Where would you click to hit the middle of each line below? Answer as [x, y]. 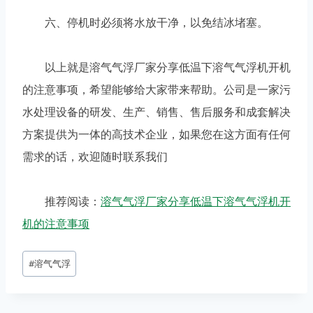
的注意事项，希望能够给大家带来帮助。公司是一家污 [156, 90]
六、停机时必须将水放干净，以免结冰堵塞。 [145, 23]
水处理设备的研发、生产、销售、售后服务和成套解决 [156, 112]
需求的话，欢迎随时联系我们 [95, 157]
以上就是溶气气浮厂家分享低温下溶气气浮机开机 [156, 67]
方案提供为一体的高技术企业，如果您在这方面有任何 [156, 134]
